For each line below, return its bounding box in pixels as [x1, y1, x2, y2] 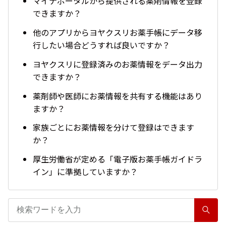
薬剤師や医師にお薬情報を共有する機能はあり [33, 89, 202, 102]
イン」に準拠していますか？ [33, 165, 138, 178]
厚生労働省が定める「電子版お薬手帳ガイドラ [33, 153, 202, 165]
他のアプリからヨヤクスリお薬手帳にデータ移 [33, 26, 202, 39]
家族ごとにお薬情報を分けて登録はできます [33, 121, 194, 134]
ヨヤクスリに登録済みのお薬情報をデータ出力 [33, 58, 202, 70]
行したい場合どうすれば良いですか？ [33, 39, 170, 51]
